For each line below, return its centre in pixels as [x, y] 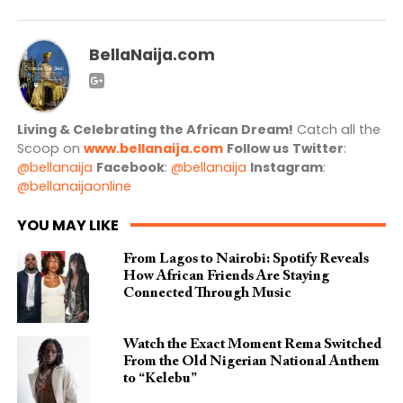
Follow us [257, 149]
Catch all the [336, 130]
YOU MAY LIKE [67, 226]
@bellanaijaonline [74, 187]
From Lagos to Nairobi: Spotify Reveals [246, 260]
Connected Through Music [207, 294]
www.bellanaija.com [153, 149]
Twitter [318, 149]
